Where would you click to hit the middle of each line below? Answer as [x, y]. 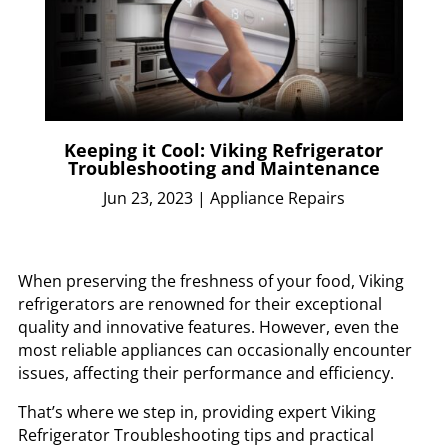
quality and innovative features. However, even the [208, 327]
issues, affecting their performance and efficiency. [205, 373]
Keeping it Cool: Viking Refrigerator [224, 150]
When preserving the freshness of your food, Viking [210, 281]
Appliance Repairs [277, 198]
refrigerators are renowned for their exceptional [199, 304]
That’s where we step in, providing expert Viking [196, 412]
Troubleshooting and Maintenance [223, 168]
